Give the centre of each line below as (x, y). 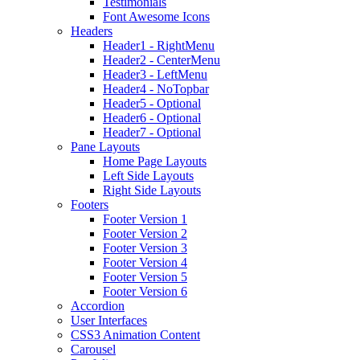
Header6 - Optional (152, 118)
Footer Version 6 (145, 291)
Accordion (98, 306)
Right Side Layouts (152, 190)
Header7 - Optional (152, 132)
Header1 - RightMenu (159, 45)
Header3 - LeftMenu (155, 74)
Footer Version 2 (145, 233)
